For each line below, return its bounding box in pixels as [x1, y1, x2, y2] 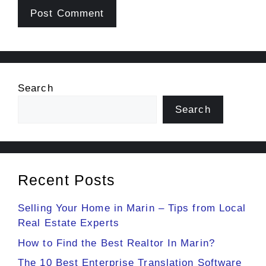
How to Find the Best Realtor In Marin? [18, 237, 215, 249]
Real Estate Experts [18, 217, 119, 229]
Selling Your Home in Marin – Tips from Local [18, 202, 246, 214]
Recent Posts [18, 172, 116, 188]
